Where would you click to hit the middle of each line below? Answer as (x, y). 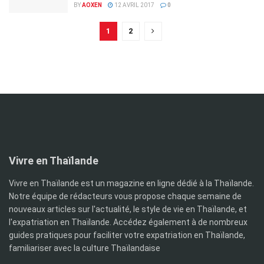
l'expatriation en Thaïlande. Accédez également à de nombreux (128, 222)
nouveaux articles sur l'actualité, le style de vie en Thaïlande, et (128, 209)
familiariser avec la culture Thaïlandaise (85, 248)
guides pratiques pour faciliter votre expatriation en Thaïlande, (127, 235)
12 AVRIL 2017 (134, 5)
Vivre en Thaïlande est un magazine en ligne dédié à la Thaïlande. (131, 183)
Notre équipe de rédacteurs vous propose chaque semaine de (125, 196)
